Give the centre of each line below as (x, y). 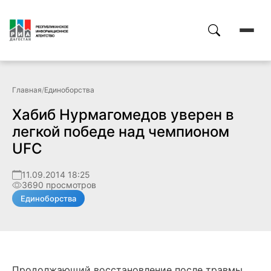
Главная (27, 90)
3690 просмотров (59, 185)
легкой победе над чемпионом (121, 132)
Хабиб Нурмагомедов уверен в (123, 115)
